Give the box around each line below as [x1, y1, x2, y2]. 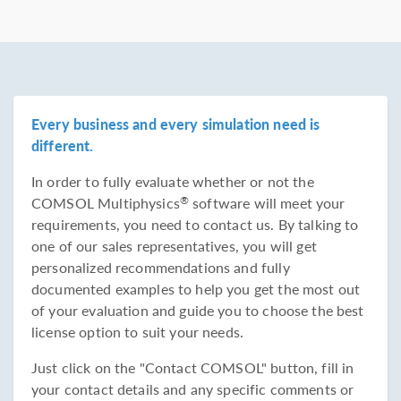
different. [31, 135, 94, 157]
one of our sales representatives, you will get [31, 235, 317, 257]
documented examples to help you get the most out [31, 278, 361, 300]
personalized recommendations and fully [31, 257, 290, 278]
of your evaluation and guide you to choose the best [31, 300, 364, 321]
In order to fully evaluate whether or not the [31, 171, 314, 192]
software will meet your [189, 192, 346, 214]
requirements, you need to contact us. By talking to [31, 214, 359, 235]
